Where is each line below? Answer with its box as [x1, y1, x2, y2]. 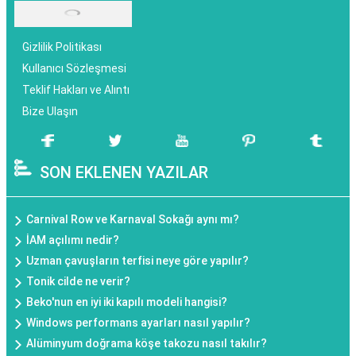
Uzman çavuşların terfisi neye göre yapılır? [26, 254, 249, 268]
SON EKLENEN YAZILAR [40, 163, 208, 183]
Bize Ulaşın [22, 105, 78, 118]
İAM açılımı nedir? [26, 234, 119, 247]
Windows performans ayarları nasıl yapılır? [26, 316, 250, 330]
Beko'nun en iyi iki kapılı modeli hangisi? [26, 296, 227, 309]
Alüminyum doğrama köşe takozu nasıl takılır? [26, 337, 267, 350]
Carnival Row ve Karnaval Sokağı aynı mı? [26, 213, 239, 226]
